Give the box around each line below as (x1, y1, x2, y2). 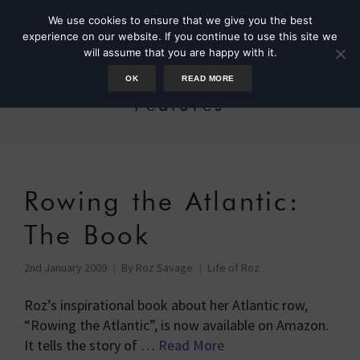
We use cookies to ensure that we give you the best (47, 14, 313, 27)
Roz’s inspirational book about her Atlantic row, (24, 296, 308, 314)
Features (134, 93, 226, 115)
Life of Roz (207, 260, 260, 275)
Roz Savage (136, 260, 193, 275)
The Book (24, 219, 150, 251)
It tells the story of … (24, 336, 158, 354)
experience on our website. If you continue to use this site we (22, 30, 337, 43)
